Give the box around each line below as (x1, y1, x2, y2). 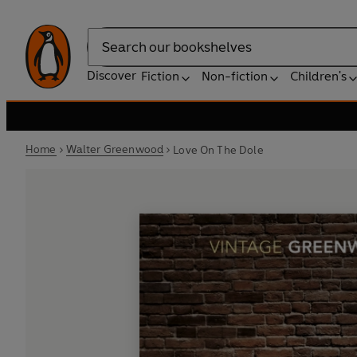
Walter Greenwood (65, 143, 164, 156)
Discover (87, 68, 136, 83)
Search (87, 47, 127, 63)
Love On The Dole (173, 143, 264, 157)
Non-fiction (202, 69, 268, 84)
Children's (290, 69, 347, 84)
